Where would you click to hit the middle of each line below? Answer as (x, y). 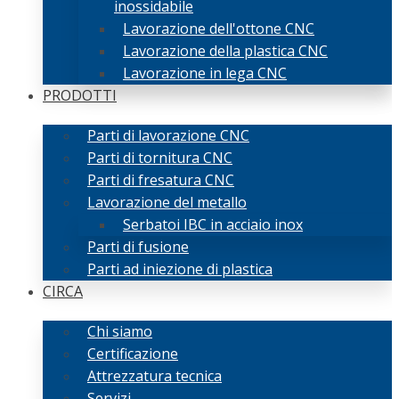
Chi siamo (120, 332)
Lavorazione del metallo (167, 203)
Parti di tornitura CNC (160, 158)
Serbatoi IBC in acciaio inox (213, 225)
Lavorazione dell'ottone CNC (219, 29)
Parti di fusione (138, 247)
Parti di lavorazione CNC (168, 136)
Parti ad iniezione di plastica (180, 269)
